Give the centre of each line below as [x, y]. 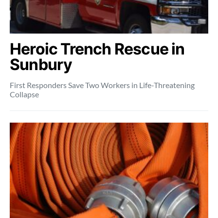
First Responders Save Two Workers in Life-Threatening [102, 85]
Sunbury [41, 64]
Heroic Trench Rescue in [97, 49]
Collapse [24, 94]
